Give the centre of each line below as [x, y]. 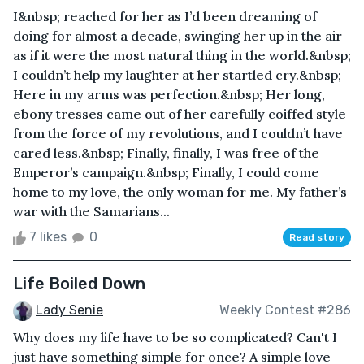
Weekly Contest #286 [285, 310]
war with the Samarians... [91, 211]
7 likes [48, 236]
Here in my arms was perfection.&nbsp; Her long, [169, 94]
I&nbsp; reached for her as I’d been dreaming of [165, 16]
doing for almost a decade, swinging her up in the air [178, 35]
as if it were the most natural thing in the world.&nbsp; [182, 55]
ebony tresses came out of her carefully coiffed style [180, 113]
